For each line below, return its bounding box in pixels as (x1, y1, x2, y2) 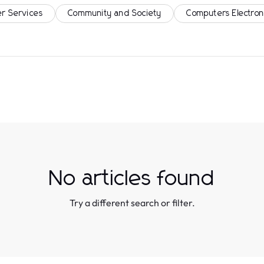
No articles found (49, 169, 215, 190)
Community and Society (68, 9, 162, 18)
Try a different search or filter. (69, 197, 195, 209)
